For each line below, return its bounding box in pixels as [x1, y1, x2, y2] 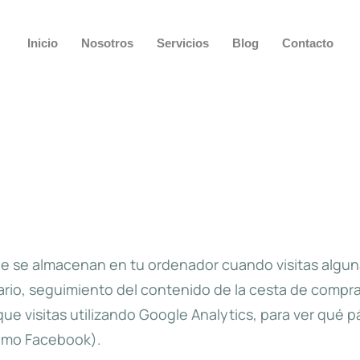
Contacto [281, 36, 333, 50]
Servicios [156, 36, 209, 50]
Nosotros [80, 36, 133, 50]
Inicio [27, 36, 58, 50]
